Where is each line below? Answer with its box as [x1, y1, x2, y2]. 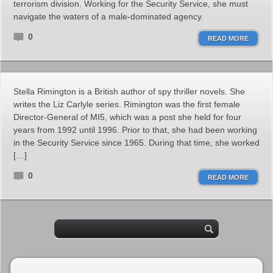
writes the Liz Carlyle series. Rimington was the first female [13, 99, 240, 109]
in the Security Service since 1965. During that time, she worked [13, 138, 260, 147]
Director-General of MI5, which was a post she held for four [13, 112, 241, 122]
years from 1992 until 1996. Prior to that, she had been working [13, 125, 257, 135]
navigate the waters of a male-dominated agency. [13, 12, 204, 21]
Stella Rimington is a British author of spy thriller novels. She [13, 87, 245, 96]
